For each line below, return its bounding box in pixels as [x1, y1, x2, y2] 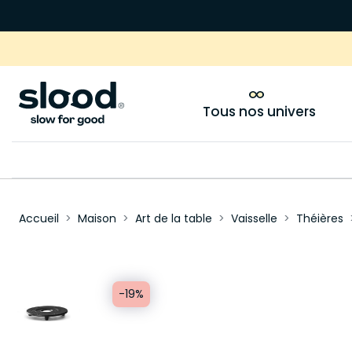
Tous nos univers [202, 102, 316, 121]
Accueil [18, 211, 59, 226]
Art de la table [134, 211, 212, 226]
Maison [77, 211, 116, 226]
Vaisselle [230, 211, 277, 226]
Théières [295, 211, 343, 226]
